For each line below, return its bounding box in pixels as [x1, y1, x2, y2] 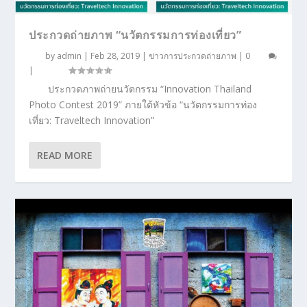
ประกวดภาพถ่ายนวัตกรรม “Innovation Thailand [48, 82, 252, 95]
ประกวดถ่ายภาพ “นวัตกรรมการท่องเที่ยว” [29, 27, 242, 42]
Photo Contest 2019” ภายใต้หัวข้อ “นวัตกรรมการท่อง [29, 97, 258, 111]
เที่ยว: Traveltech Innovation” [29, 113, 155, 127]
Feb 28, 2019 [90, 49, 140, 62]
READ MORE [37, 148, 93, 162]
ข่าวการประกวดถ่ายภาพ [149, 49, 237, 62]
